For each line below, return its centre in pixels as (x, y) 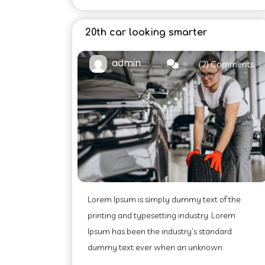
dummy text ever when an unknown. (156, 247)
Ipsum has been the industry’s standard (160, 231)
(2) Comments (226, 64)
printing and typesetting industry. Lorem (161, 215)
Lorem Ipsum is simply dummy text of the (164, 199)
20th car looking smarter (146, 33)
